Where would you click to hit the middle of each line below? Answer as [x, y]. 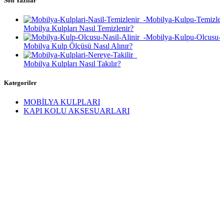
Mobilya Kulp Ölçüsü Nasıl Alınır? [78, 46]
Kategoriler [20, 83]
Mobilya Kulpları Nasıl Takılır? [72, 63]
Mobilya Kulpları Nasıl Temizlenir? [79, 28]
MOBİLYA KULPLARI [62, 102]
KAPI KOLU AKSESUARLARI [77, 111]
